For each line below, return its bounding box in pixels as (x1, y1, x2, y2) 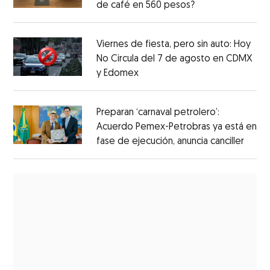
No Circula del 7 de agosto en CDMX (96, 54, 253, 64)
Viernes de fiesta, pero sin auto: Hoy (96, 40, 251, 50)
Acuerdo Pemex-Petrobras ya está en (96, 122, 257, 133)
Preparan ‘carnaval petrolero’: (96, 108, 219, 118)
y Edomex (96, 69, 139, 79)
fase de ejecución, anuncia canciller (96, 137, 244, 147)
